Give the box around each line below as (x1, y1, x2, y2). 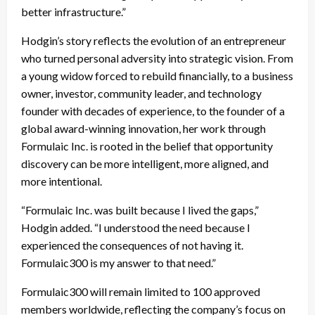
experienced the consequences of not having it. (21, 238, 243, 252)
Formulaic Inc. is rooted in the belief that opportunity (21, 139, 273, 153)
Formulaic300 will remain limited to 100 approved (21, 284, 260, 298)
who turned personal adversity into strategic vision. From (21, 51, 293, 65)
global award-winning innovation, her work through (21, 121, 266, 135)
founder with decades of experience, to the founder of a (21, 103, 285, 117)
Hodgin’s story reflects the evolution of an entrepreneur (21, 33, 286, 47)
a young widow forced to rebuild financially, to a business (21, 68, 293, 82)
